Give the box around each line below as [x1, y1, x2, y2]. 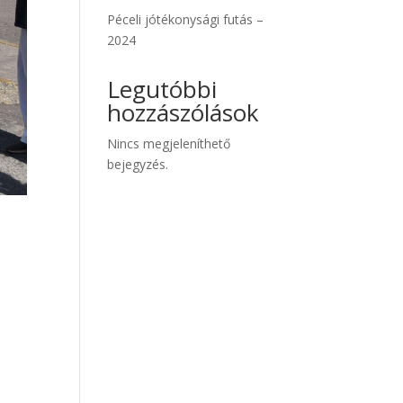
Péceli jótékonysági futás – [107, 11, 264, 28]
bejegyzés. [107, 156, 169, 173]
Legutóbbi [107, 73, 218, 105]
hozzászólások [107, 96, 260, 129]
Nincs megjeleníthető [107, 135, 231, 152]
